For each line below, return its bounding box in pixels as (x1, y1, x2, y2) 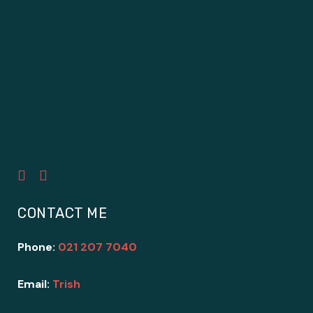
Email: (17, 277, 52, 291)
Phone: (17, 240, 58, 254)
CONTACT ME (17, 205, 107, 221)
